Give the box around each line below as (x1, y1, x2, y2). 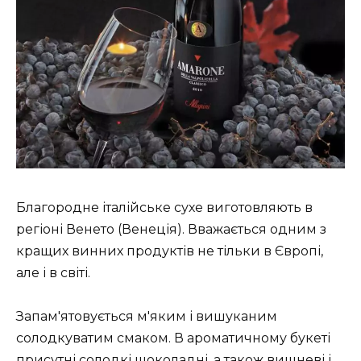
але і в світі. (16, 265, 90, 281)
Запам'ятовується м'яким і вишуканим (16, 309, 277, 325)
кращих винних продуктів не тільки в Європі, (16, 243, 323, 259)
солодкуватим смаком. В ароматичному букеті (16, 330, 330, 346)
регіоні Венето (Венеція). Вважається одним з (16, 222, 326, 238)
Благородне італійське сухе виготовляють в (16, 200, 313, 216)
